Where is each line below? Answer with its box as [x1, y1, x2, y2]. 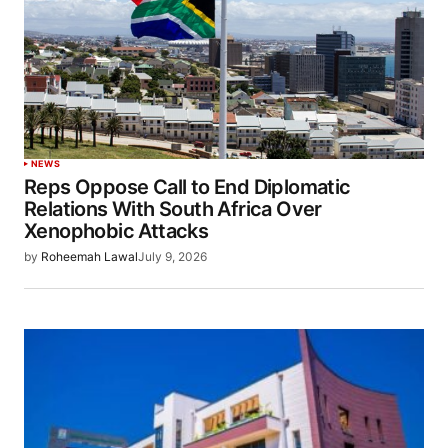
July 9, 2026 [138, 249, 207, 265]
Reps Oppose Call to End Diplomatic [24, 175, 351, 200]
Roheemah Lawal [41, 249, 138, 265]
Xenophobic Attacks [24, 219, 209, 244]
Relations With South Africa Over [24, 197, 322, 222]
